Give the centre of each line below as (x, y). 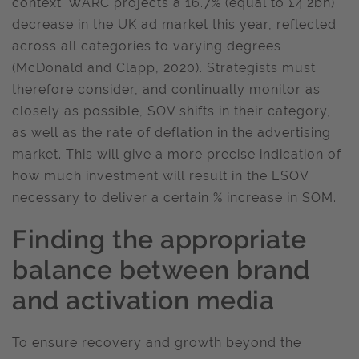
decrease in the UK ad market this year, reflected (174, 24)
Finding (62, 239)
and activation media (143, 300)
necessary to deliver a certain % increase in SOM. (174, 198)
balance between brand (161, 270)
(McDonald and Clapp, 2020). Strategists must (164, 68)
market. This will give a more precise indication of (177, 154)
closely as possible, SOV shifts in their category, (171, 111)
